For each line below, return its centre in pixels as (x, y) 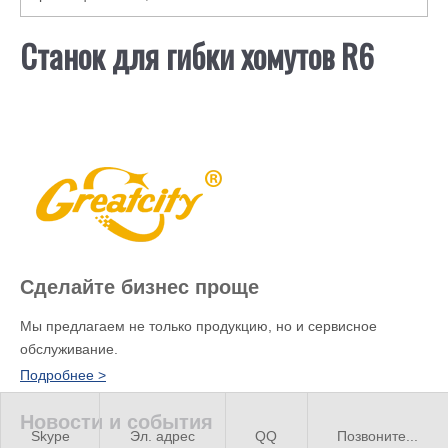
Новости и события (116, 422)
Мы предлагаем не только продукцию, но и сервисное (198, 326)
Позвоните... (378, 436)
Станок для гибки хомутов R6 (197, 55)
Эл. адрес (162, 436)
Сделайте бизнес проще (139, 287)
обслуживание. (69, 349)
